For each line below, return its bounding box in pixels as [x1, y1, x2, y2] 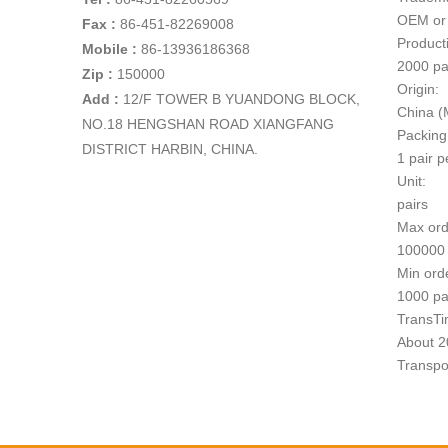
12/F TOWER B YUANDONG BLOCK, [123, 91, 360, 108]
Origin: [397, 81, 439, 97]
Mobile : [82, 41, 137, 58]
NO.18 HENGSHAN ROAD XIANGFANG [82, 116, 334, 133]
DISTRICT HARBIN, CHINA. [82, 141, 258, 158]
